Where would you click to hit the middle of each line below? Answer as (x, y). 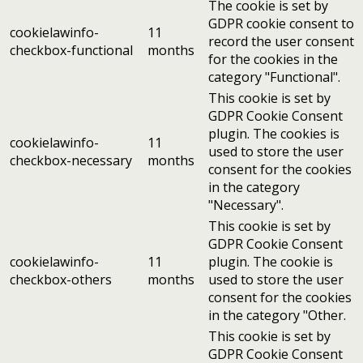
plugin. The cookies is (274, 133)
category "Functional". (274, 77)
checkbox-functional (71, 50)
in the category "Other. (277, 315)
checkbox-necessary (71, 160)
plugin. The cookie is (271, 261)
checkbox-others (61, 279)
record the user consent (281, 41)
